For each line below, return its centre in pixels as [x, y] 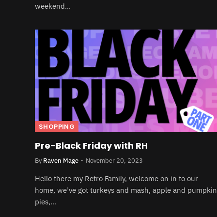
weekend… [53, 6]
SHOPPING [57, 126]
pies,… [46, 201]
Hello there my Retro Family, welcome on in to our [116, 178]
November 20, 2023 [114, 160]
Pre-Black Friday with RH [91, 145]
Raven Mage [61, 160]
